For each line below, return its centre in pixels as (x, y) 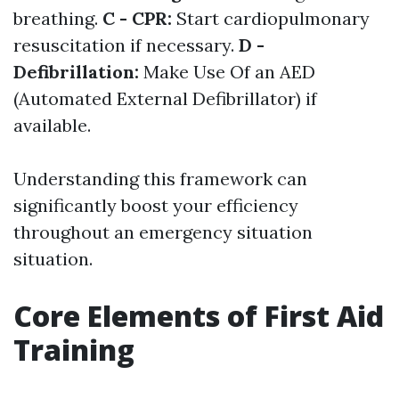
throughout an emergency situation (163, 232)
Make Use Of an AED (229, 72)
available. (52, 126)
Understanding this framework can (160, 179)
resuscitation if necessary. (126, 45)
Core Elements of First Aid (199, 316)
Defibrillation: (78, 72)
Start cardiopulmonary (273, 19)
